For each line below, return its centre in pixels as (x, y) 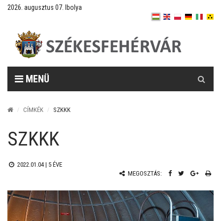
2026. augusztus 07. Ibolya (45, 7)
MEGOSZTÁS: (144, 173)
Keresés (202, 72)
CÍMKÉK (33, 110)
